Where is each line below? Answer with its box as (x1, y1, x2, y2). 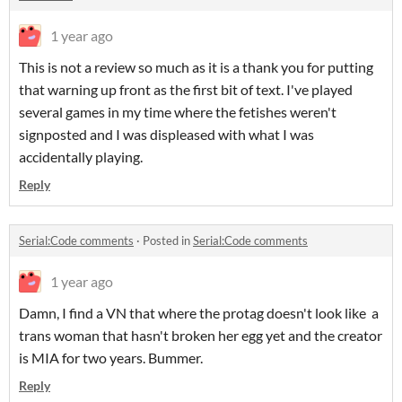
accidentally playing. (19, 148, 143, 165)
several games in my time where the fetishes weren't (19, 103, 336, 120)
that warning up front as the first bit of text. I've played (19, 81, 353, 98)
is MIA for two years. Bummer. (19, 349, 203, 366)
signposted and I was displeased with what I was (19, 126, 314, 143)
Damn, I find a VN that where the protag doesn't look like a (19, 304, 379, 321)
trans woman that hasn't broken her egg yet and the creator (19, 327, 382, 344)
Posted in (143, 233, 193, 248)
